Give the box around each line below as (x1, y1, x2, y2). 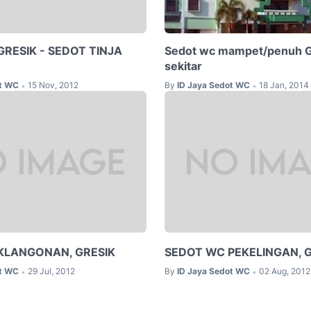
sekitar (164, 58, 202, 73)
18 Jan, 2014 (258, 79, 309, 90)
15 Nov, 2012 (28, 79, 78, 90)
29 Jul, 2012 (28, 266, 75, 277)
